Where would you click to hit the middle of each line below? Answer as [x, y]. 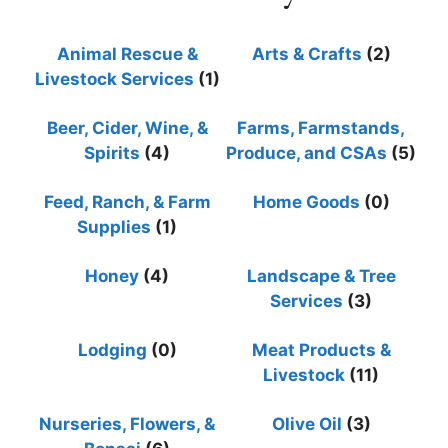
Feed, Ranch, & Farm [127, 201]
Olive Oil [306, 423]
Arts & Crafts [306, 53]
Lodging [112, 349]
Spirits [112, 152]
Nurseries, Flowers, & [127, 423]
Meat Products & [321, 349]
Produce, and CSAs [306, 152]
